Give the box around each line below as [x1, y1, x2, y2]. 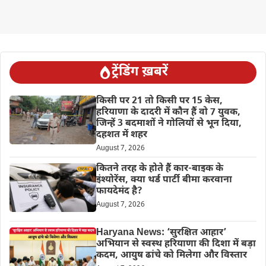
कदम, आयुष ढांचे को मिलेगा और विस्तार [96, 249, 247, 262]
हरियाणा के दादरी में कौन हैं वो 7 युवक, [96, 106, 240, 119]
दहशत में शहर [96, 128, 147, 141]
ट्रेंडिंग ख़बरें [111, 63, 168, 81]
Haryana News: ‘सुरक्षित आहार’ [96, 226, 226, 239]
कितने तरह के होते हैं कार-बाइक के [96, 162, 223, 175]
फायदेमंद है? [96, 185, 142, 198]
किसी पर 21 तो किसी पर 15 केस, [96, 94, 223, 107]
